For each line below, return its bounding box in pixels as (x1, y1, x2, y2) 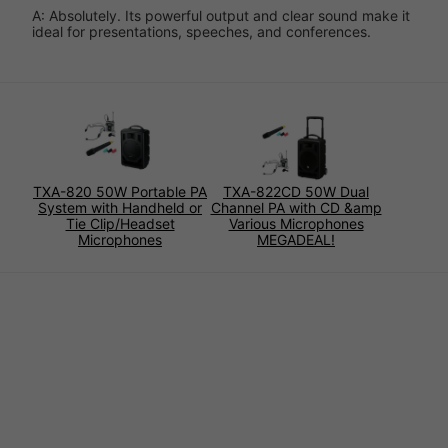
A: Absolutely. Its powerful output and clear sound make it (32, 7, 410, 25)
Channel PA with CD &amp (210, 199, 382, 217)
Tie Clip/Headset (65, 215, 175, 233)
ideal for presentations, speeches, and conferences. (32, 23, 371, 41)
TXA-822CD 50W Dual (223, 183, 369, 201)
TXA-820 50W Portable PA (33, 183, 207, 201)
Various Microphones (228, 215, 364, 233)
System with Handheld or (38, 199, 202, 217)
